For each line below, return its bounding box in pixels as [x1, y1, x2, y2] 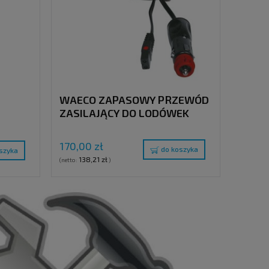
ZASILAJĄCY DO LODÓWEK [59, 106, 189, 120]
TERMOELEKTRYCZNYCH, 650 [59, 119, 205, 133]
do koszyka [160, 145, 198, 154]
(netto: [59, 156, 79, 164]
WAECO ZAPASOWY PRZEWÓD [59, 93, 209, 107]
